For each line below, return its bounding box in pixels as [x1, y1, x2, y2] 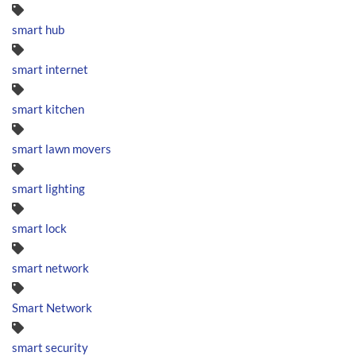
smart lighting [12, 180, 85, 195]
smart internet [12, 61, 88, 76]
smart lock [12, 220, 67, 235]
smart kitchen [12, 101, 84, 116]
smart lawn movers [12, 141, 111, 156]
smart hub [12, 21, 64, 37]
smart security [12, 339, 88, 354]
